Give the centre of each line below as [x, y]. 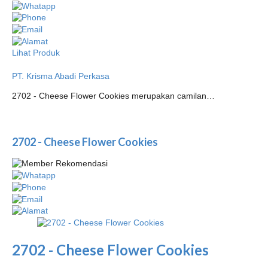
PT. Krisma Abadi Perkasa [61, 76]
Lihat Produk [36, 52]
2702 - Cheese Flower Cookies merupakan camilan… [113, 95]
